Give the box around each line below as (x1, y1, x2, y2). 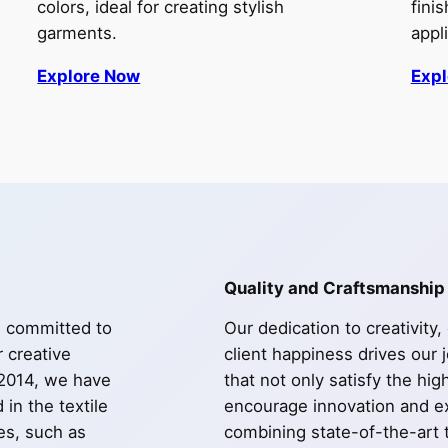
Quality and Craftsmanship (224, 278, 445, 299)
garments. (37, 22, 118, 43)
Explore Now (37, 65, 141, 86)
